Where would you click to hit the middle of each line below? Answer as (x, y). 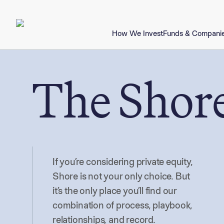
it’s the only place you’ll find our (115, 190)
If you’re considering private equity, (123, 161)
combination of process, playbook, (122, 205)
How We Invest (137, 33)
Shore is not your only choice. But (121, 176)
